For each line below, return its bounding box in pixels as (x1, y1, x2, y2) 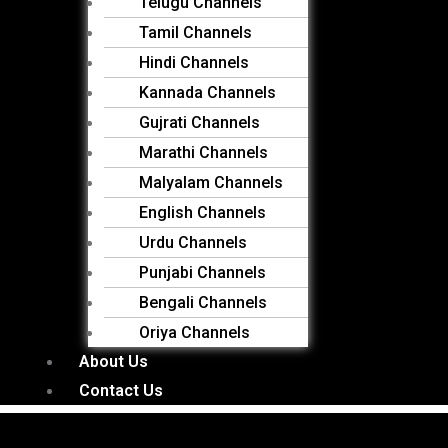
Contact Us (79, 381, 163, 400)
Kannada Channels (139, 83, 276, 102)
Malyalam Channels (139, 173, 283, 192)
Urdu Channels (139, 233, 247, 252)
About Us (79, 352, 148, 371)
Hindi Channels (139, 53, 249, 72)
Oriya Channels (139, 323, 250, 342)
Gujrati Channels (139, 113, 260, 132)
